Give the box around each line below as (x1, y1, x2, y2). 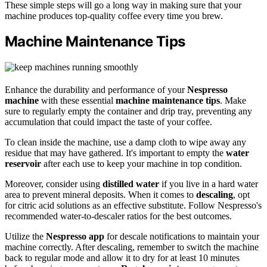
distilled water (103, 179, 159, 190)
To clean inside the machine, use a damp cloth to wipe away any (5, 137, 246, 148)
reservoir (5, 159, 41, 169)
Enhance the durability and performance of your (5, 85, 187, 95)
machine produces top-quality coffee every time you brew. (5, 10, 223, 21)
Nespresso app (46, 231, 104, 242)
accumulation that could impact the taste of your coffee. (5, 117, 212, 128)
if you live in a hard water (159, 179, 258, 190)
